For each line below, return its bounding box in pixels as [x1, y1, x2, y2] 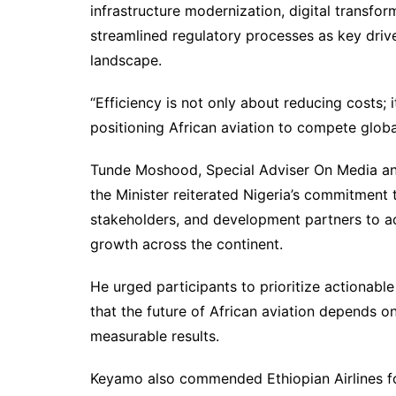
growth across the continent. [90, 234, 283, 253]
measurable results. [90, 326, 219, 345]
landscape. [90, 50, 162, 69]
